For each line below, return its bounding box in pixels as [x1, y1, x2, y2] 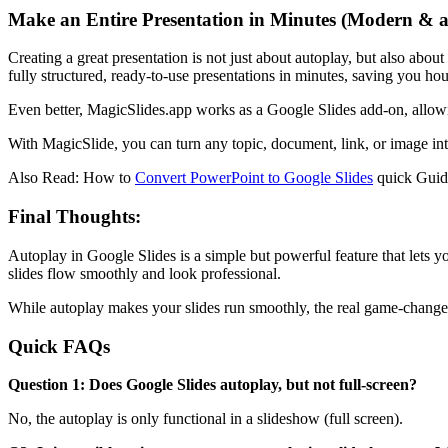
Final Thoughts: [8, 206, 141, 228]
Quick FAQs [8, 335, 110, 357]
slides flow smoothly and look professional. [8, 264, 281, 282]
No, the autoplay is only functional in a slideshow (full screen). [8, 410, 403, 428]
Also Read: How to [8, 169, 135, 187]
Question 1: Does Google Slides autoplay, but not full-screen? [8, 376, 417, 394]
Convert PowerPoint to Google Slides [135, 169, 373, 187]
